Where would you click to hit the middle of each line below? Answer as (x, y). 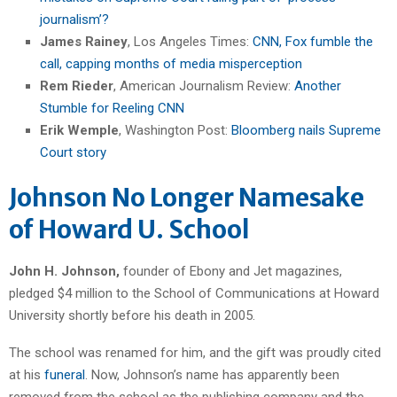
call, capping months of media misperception (171, 63)
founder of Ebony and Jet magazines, (231, 271)
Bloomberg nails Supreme (306, 130)
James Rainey (84, 41)
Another (318, 86)
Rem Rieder (77, 86)
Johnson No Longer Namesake (187, 197)
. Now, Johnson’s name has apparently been (212, 374)
